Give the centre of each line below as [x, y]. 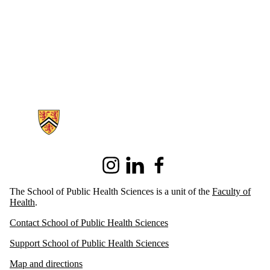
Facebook [166, 170]
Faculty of [231, 192]
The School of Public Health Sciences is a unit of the [111, 192]
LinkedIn [140, 170]
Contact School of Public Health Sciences [89, 223]
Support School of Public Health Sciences [89, 243]
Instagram [118, 170]
